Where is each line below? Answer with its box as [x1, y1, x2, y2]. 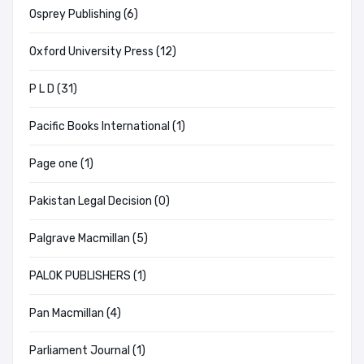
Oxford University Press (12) [29, 45, 176, 59]
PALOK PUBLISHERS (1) [29, 269, 146, 284]
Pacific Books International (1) [29, 119, 185, 134]
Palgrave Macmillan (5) [29, 232, 148, 246]
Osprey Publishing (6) [29, 7, 138, 22]
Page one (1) [29, 157, 93, 171]
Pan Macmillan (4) [29, 306, 121, 321]
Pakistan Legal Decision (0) [29, 194, 170, 209]
